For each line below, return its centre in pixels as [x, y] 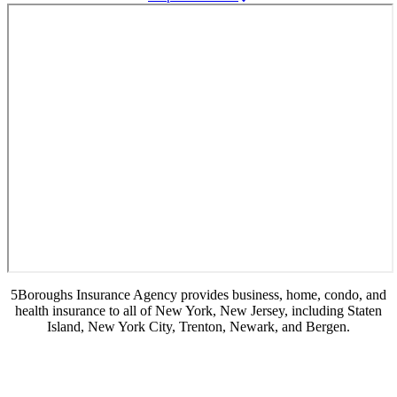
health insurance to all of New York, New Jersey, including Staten [198, 311]
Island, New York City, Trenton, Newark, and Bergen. [198, 327]
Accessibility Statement [181, 367]
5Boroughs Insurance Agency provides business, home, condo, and [198, 295]
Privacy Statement [316, 346]
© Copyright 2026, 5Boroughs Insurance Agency [148, 346]
